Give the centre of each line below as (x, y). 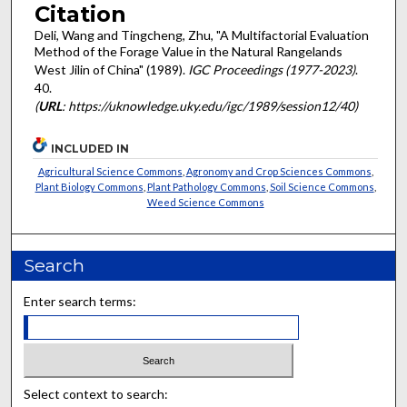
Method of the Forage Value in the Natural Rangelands (188, 52)
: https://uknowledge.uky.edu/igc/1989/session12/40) (209, 106)
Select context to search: (96, 394)
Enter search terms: (80, 301)
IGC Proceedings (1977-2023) (271, 70)
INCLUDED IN (90, 148)
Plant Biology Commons (89, 186)
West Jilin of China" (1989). (111, 70)
